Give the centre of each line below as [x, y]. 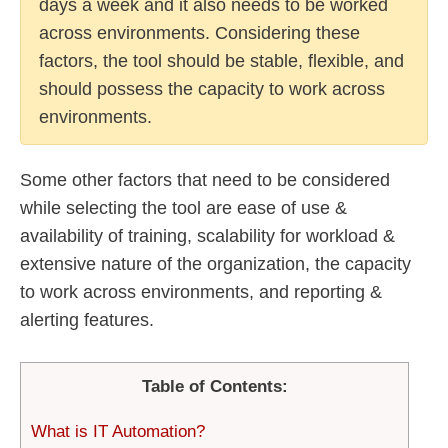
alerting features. [87, 319]
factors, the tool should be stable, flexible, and [221, 60]
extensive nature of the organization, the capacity [215, 263]
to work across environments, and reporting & [201, 291]
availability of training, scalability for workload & [207, 235]
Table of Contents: [214, 387]
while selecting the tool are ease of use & [183, 207]
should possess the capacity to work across [212, 88]
